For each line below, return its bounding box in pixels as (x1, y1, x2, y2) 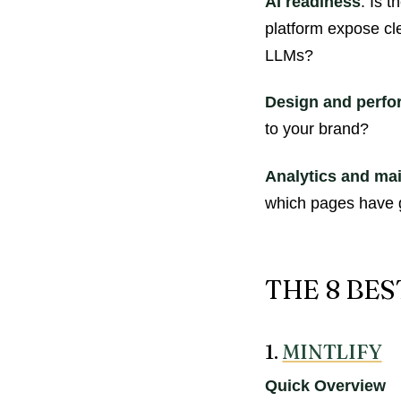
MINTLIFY (282, 339, 382, 364)
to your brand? (265, 120, 369, 139)
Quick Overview (265, 377, 386, 396)
